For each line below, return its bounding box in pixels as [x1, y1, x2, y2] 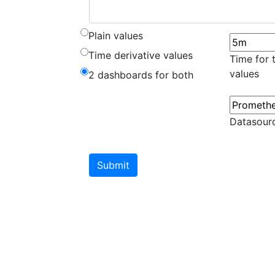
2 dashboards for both [88, 69, 193, 81]
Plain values [88, 29, 143, 42]
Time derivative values [88, 49, 193, 61]
